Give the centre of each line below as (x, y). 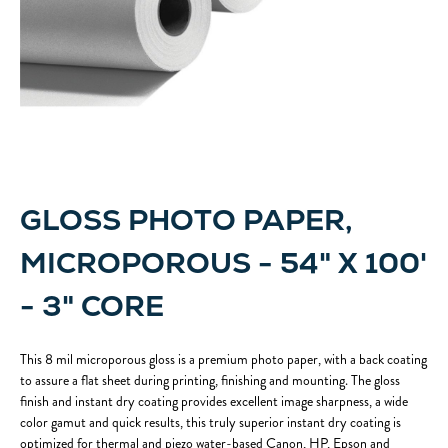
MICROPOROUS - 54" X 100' (223, 263)
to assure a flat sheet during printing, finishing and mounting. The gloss (210, 380)
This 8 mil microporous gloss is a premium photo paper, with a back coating (223, 359)
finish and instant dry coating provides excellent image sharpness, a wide (214, 401)
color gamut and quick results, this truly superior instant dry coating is (210, 422)
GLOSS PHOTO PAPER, (186, 220)
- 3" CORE (92, 306)
